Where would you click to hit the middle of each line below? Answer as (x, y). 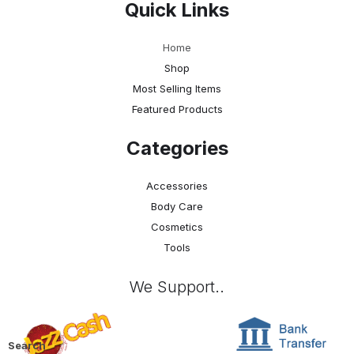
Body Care (177, 206)
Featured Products (177, 109)
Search (27, 346)
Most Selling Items (177, 88)
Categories (177, 148)
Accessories (177, 185)
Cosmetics (177, 226)
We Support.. (177, 286)
